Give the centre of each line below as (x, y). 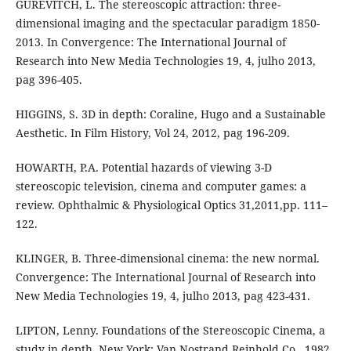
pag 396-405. (49, 80)
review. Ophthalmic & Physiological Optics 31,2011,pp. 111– (171, 205)
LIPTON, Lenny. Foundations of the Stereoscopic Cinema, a (170, 331)
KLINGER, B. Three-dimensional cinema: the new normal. (167, 259)
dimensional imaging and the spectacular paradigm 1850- (167, 24)
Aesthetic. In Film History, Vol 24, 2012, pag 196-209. (152, 133)
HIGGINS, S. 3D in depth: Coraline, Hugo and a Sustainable (170, 114)
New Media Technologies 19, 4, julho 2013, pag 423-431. (163, 296)
